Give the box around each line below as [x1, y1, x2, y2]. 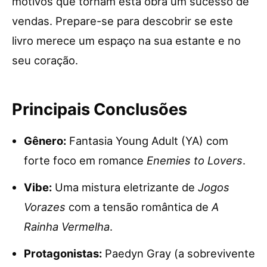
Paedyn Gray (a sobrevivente [102, 247, 255, 260]
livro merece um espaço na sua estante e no [12, 34, 241, 48]
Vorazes [24, 200, 66, 214]
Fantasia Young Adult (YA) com [66, 134, 228, 148]
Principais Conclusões [12, 100, 187, 120]
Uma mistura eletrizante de [52, 181, 198, 194]
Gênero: [24, 134, 66, 148]
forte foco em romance [24, 154, 147, 167]
